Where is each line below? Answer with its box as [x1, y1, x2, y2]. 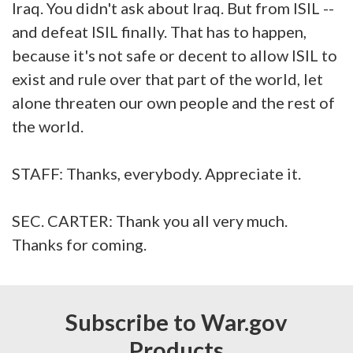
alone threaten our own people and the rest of [12, 92, 335, 112]
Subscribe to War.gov [65, 307, 288, 336]
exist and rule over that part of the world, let [12, 69, 323, 88]
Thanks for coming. [12, 234, 147, 254]
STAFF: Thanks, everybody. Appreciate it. [12, 163, 301, 183]
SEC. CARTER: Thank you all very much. [12, 210, 288, 230]
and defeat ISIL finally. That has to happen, [12, 21, 307, 41]
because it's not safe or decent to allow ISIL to [12, 45, 337, 65]
